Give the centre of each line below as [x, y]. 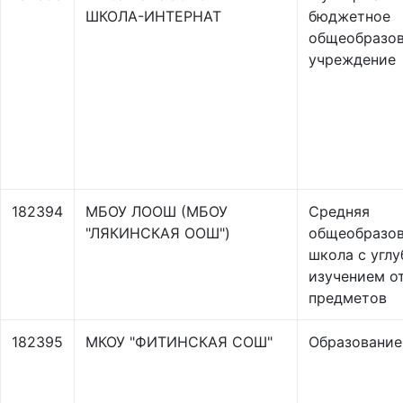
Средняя [339, 211]
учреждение [352, 59]
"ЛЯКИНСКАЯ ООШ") [158, 233]
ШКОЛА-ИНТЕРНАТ [153, 16]
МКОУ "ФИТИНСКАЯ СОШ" [179, 342]
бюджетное [349, 16]
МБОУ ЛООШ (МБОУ [157, 211]
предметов [348, 298]
